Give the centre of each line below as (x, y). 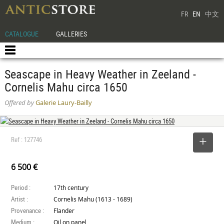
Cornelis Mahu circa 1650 (66, 87)
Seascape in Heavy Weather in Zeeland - (100, 74)
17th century (71, 188)
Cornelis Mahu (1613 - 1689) (93, 199)
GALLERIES (72, 34)
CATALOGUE (22, 34)
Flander (64, 211)
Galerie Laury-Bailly (63, 103)
